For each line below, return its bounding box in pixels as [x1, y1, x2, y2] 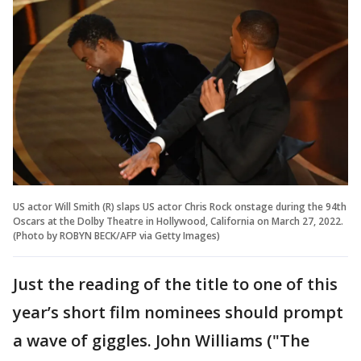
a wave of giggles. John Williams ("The [13, 330, 309, 351]
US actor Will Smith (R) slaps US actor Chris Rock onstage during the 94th [13, 200, 346, 214]
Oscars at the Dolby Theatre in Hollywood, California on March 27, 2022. [13, 214, 343, 228]
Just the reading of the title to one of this [13, 273, 338, 295]
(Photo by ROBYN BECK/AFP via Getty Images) [13, 229, 220, 243]
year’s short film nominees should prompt [13, 301, 343, 323]
